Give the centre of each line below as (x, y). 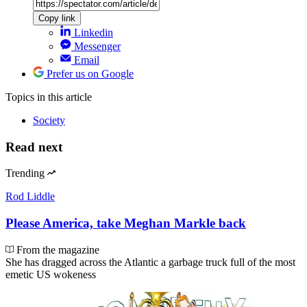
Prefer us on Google (90, 73)
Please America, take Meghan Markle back (126, 223)
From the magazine (57, 249)
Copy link (57, 18)
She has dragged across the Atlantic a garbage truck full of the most (150, 262)
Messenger (97, 46)
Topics (21, 97)
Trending (25, 173)
